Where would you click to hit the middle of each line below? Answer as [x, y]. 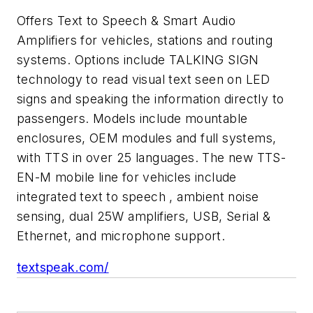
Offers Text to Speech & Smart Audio [126, 20]
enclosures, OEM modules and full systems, [147, 138]
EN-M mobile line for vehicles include [127, 177]
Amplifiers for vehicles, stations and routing [145, 40]
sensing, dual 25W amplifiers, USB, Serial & [144, 216]
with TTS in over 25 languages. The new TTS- [152, 157]
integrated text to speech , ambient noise [138, 196]
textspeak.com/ [63, 268]
